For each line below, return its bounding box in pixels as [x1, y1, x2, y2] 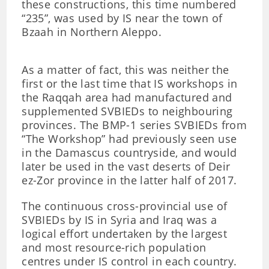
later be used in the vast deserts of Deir [22, 159, 231, 174]
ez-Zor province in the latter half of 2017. [22, 173, 237, 187]
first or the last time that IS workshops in [22, 76, 238, 91]
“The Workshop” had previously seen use [22, 131, 237, 146]
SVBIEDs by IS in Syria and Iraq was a [22, 213, 217, 227]
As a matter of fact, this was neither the [22, 62, 229, 77]
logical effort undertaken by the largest [22, 226, 228, 241]
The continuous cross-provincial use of [22, 199, 228, 213]
